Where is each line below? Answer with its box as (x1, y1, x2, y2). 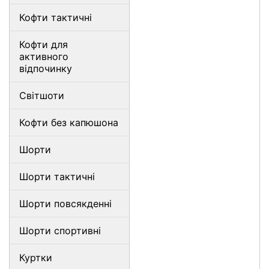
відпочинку (19, 62, 72, 74)
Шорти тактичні (19, 171, 95, 183)
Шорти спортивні (19, 225, 101, 237)
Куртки (19, 252, 52, 264)
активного (19, 50, 68, 62)
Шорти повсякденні (19, 198, 112, 210)
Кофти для (19, 38, 68, 50)
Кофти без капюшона (19, 116, 118, 128)
